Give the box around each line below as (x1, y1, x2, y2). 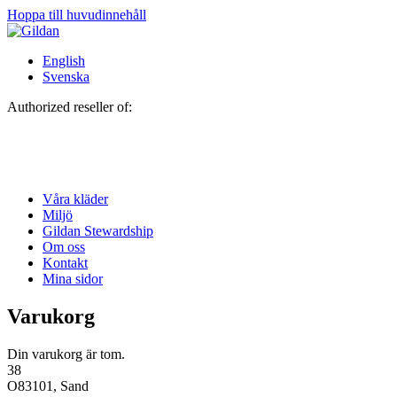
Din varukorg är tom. (7, 346, 125, 362)
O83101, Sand (7, 378, 89, 393)
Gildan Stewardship (43, 223, 153, 238)
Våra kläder (43, 191, 108, 206)
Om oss (43, 239, 85, 254)
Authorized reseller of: (7, 99, 132, 114)
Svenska (43, 69, 90, 84)
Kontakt (43, 255, 88, 270)
